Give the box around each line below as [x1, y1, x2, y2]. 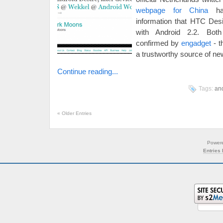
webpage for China [136, 6, 209, 14]
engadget [181, 39, 211, 47]
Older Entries [60, 111, 92, 116]
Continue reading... [57, 67, 118, 76]
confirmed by [136, 39, 181, 47]
